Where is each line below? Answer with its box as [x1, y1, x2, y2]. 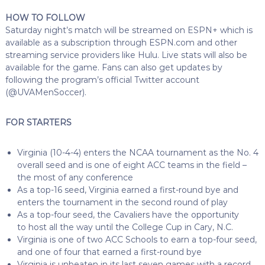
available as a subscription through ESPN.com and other [5, 37, 237, 48]
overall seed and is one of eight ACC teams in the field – [17, 159, 247, 170]
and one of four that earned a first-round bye [17, 246, 202, 257]
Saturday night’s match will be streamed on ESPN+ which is [5, 24, 253, 35]
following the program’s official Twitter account [5, 74, 199, 85]
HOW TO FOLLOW [5, 12, 85, 23]
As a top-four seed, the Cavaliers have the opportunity [17, 209, 239, 220]
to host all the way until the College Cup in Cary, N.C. [17, 221, 233, 232]
